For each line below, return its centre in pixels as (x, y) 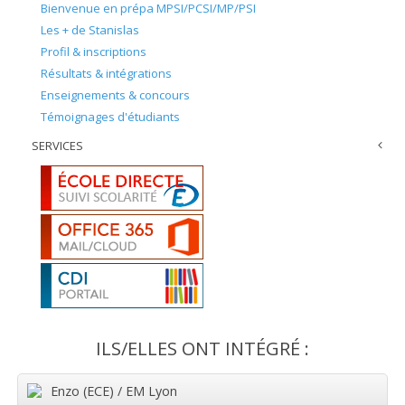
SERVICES (57, 145)
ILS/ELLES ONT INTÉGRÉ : (202, 348)
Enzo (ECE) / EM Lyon (114, 391)
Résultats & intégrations (106, 73)
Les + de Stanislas (90, 29)
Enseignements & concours (115, 94)
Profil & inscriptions (94, 51)
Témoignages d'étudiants (110, 116)
